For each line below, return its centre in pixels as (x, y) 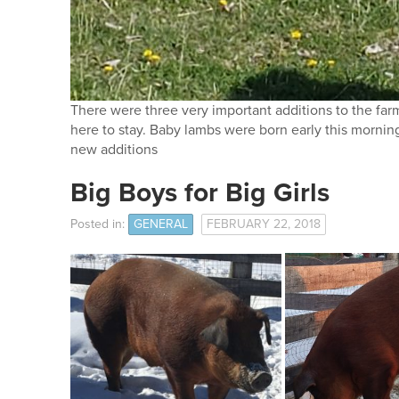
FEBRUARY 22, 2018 (264, 224)
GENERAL (161, 224)
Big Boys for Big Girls (200, 193)
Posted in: (99, 224)
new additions (114, 150)
